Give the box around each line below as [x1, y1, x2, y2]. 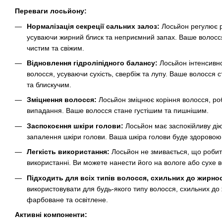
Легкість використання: [27, 148, 110, 156]
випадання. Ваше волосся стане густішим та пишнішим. [27, 107, 209, 115]
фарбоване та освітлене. [27, 195, 108, 204]
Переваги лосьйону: [15, 7, 87, 15]
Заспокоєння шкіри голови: [27, 121, 123, 130]
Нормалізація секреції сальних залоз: [27, 22, 160, 30]
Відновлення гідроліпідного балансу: [27, 59, 158, 67]
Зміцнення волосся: [27, 96, 97, 104]
